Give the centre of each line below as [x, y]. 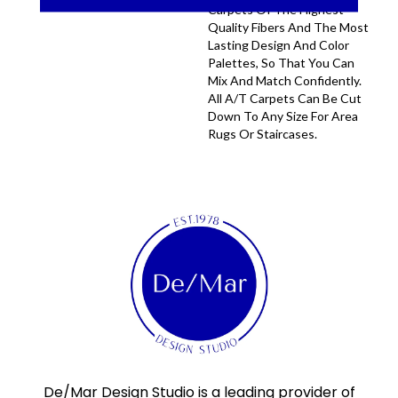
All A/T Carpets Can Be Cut [285, 99]
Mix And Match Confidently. [285, 81]
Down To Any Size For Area [283, 116]
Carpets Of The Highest [276, 10]
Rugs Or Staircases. [263, 134]
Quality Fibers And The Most [288, 28]
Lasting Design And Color [279, 45]
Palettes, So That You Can [281, 63]
